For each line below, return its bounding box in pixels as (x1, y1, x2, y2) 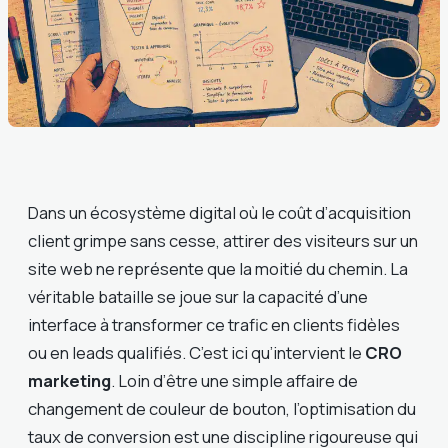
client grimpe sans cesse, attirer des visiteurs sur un (28, 229, 418, 253)
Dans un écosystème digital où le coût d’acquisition (28, 201, 411, 225)
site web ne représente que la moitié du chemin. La (28, 257, 408, 281)
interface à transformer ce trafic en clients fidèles (28, 313, 400, 337)
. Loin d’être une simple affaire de (111, 369, 358, 393)
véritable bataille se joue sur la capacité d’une (28, 285, 368, 309)
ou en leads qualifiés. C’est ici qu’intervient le (28, 341, 365, 365)
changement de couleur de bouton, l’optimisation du (28, 397, 416, 421)
